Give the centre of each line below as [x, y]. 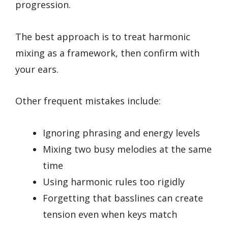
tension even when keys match [110, 214]
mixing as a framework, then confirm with [107, 53]
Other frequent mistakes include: [88, 101]
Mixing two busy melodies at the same [127, 149]
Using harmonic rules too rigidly [114, 181]
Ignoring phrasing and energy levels [121, 133]
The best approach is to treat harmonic [103, 36]
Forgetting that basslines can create [123, 198]
